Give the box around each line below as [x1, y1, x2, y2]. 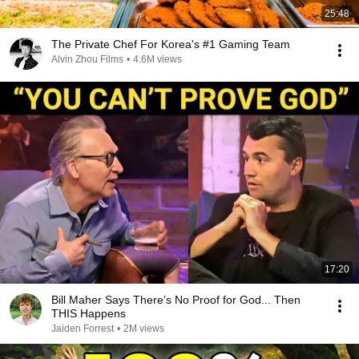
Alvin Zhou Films [51, 54, 123, 65]
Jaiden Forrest [51, 323, 114, 334]
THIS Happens [51, 307, 126, 320]
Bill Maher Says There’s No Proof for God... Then [51, 293, 301, 306]
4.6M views [133, 54, 182, 65]
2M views [123, 323, 164, 334]
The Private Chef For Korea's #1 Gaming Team [51, 38, 290, 50]
